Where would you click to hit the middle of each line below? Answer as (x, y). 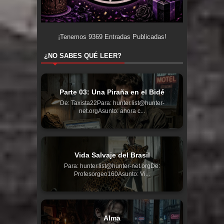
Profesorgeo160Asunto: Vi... (112, 174)
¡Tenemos (73, 37)
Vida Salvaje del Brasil (112, 155)
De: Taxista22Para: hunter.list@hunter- (112, 103)
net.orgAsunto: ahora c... (112, 111)
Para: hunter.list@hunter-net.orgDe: (112, 166)
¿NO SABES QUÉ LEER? (83, 56)
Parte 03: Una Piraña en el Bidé (112, 92)
